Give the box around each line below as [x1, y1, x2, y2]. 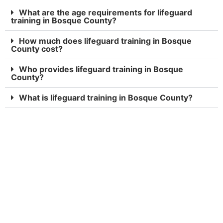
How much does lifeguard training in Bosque [19, 36, 192, 46]
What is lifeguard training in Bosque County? [19, 93, 193, 103]
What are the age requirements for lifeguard [19, 7, 192, 18]
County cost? [11, 44, 63, 54]
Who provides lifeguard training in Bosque [19, 64, 183, 75]
